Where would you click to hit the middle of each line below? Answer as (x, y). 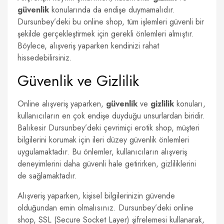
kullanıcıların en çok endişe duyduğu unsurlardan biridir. (111, 116)
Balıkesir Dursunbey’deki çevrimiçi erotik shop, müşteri (108, 128)
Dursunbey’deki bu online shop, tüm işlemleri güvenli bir (111, 22)
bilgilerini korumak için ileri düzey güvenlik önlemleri (103, 140)
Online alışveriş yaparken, (62, 104)
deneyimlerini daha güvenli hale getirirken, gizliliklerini (107, 164)
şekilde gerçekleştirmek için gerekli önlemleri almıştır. (106, 34)
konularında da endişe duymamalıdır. (112, 10)
